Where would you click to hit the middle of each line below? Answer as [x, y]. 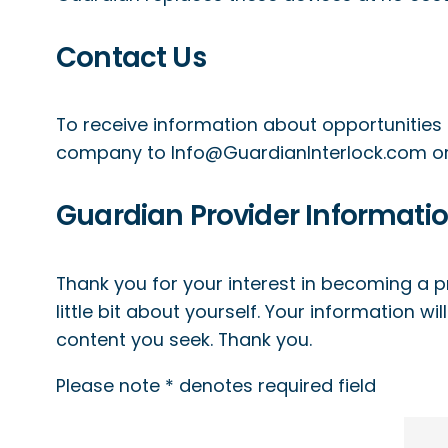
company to [113, 153]
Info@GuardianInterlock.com [299, 153]
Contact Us [131, 57]
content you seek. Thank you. [184, 339]
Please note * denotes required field [216, 385]
